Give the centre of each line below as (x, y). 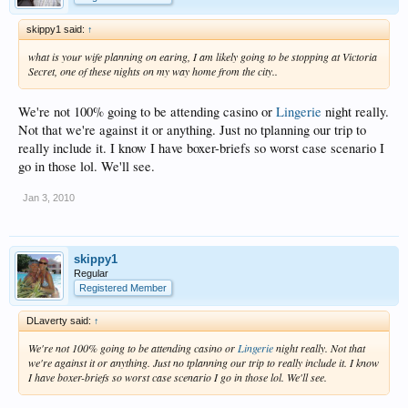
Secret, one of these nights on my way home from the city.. (153, 71)
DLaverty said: (60, 320)
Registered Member (123, 287)
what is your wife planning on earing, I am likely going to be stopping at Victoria (203, 57)
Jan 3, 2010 (49, 197)
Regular (91, 273)
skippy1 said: (57, 30)
